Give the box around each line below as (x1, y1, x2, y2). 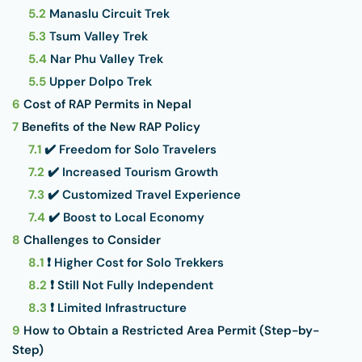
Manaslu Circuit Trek (46, 6, 170, 22)
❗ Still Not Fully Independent (47, 277, 213, 293)
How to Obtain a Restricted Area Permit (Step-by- (20, 322, 319, 339)
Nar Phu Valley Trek (47, 51, 163, 67)
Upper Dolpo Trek (46, 74, 152, 90)
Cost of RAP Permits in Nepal (20, 96, 192, 112)
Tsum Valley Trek (46, 28, 148, 44)
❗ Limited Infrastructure (47, 300, 187, 316)
